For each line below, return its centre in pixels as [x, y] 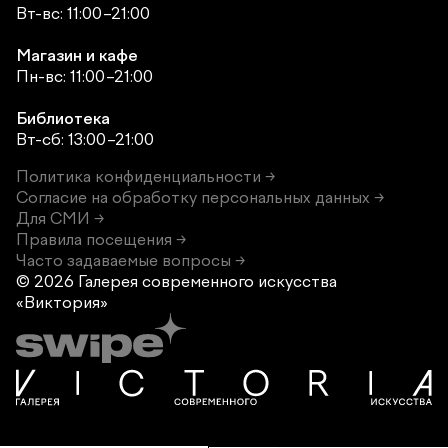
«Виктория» [62, 302]
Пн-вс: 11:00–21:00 [84, 76]
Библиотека [63, 118]
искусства [297, 281]
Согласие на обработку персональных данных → [200, 197]
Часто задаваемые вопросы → [130, 260]
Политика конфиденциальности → [145, 176]
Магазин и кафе [77, 55]
